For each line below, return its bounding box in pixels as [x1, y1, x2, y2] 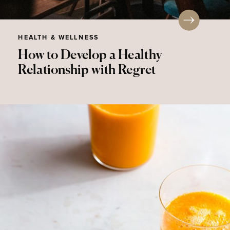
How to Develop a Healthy [18, 49, 162, 62]
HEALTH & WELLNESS [18, 34, 99, 41]
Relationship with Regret [18, 64, 156, 77]
